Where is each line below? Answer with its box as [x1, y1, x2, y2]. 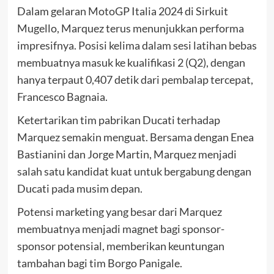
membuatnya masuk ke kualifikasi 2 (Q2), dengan [17, 56, 245, 69]
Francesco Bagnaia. [17, 90, 108, 103]
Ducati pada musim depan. [17, 182, 143, 195]
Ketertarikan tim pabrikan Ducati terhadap [17, 113, 220, 127]
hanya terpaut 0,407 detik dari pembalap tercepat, [17, 73, 253, 86]
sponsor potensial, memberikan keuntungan [17, 239, 224, 253]
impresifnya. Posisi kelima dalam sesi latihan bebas [17, 39, 257, 52]
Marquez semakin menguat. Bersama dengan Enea [17, 130, 254, 144]
